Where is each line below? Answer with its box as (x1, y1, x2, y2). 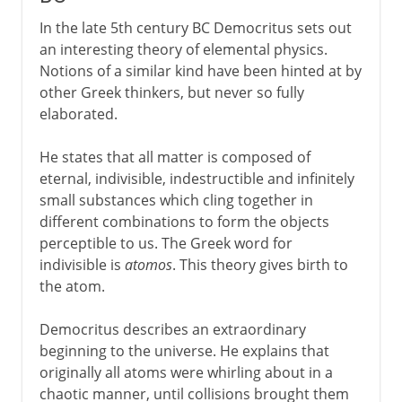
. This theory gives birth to (171, 254, 348, 275)
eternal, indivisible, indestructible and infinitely (39, 168, 354, 188)
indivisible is (39, 254, 125, 275)
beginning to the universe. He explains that (39, 340, 329, 361)
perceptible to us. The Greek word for (39, 232, 293, 253)
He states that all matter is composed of (39, 146, 310, 167)
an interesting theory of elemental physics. (39, 39, 328, 59)
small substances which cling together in (39, 189, 313, 210)
